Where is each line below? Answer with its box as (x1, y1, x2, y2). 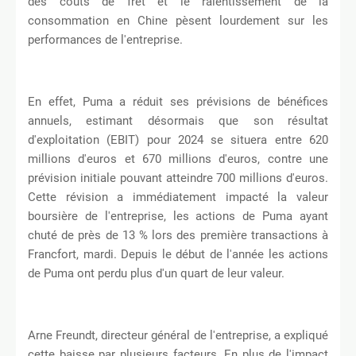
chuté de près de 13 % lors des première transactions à (28, 228, 328, 243)
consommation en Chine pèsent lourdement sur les (28, 14, 328, 29)
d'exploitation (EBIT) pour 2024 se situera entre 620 (28, 133, 328, 148)
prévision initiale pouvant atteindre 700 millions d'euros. (28, 171, 328, 186)
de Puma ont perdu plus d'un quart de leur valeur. (28, 266, 284, 281)
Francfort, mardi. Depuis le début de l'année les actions (28, 247, 328, 262)
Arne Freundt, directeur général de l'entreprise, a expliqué (28, 328, 328, 343)
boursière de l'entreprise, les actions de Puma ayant (28, 209, 328, 224)
